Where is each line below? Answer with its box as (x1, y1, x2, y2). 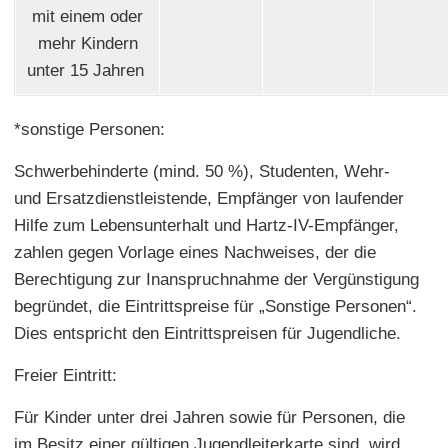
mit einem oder (32, 6, 143, 26)
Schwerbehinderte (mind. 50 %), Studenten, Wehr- (14, 161, 390, 181)
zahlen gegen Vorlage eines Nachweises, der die (14, 242, 376, 262)
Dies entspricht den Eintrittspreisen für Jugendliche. (14, 323, 401, 343)
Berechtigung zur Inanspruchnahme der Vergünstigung (14, 269, 419, 289)
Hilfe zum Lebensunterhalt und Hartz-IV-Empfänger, (14, 215, 399, 235)
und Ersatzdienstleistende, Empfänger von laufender (14, 188, 404, 208)
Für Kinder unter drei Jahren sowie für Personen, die (14, 407, 405, 427)
